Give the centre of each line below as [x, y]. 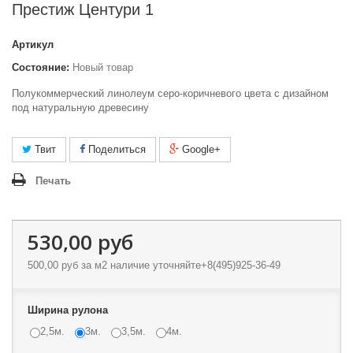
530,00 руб [80, 242]
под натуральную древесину [80, 108]
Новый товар [103, 67]
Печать [53, 181]
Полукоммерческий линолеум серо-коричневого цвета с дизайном [170, 93]
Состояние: [41, 67]
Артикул [33, 45]
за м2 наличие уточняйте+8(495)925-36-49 [179, 265]
